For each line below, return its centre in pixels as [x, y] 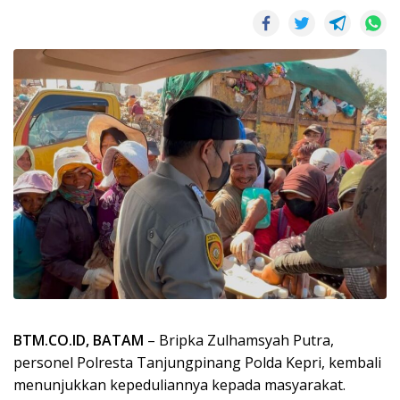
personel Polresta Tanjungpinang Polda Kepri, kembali [197, 363]
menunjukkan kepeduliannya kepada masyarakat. [179, 385]
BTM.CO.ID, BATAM [79, 341]
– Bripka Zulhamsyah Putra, [239, 341]
